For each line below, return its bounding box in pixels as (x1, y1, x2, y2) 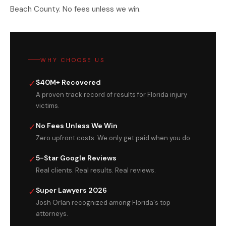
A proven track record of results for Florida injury (36, 90, 187, 99)
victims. (36, 101, 60, 110)
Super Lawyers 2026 (36, 185, 107, 195)
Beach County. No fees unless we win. (10, 4, 141, 14)
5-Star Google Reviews (36, 153, 117, 162)
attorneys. (36, 209, 68, 218)
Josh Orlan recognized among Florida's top (36, 198, 171, 207)
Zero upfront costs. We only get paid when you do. (36, 133, 192, 142)
